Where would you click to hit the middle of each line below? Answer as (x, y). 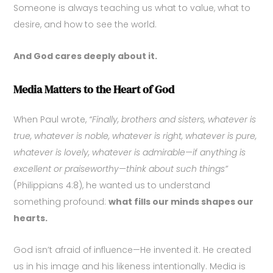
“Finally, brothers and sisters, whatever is (173, 119)
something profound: (61, 201)
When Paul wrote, (51, 119)
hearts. (31, 218)
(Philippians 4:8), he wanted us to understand (112, 185)
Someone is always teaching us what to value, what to (132, 8)
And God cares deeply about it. (86, 56)
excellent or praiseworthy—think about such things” (121, 168)
